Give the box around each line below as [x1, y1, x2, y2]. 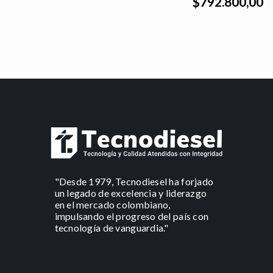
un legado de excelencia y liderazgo [54, 187, 207, 199]
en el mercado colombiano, [54, 199, 171, 211]
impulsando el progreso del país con [54, 210, 209, 222]
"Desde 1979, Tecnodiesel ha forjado [54, 175, 214, 188]
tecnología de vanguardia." [54, 222, 169, 234]
